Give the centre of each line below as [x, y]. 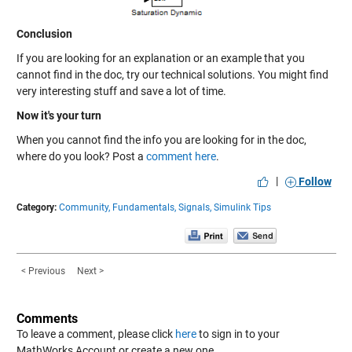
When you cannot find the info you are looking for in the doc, [161, 139]
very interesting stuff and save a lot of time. [121, 91]
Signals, [194, 207]
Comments [47, 318]
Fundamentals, [144, 207]
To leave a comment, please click [95, 334]
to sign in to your [238, 334]
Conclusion [44, 33]
